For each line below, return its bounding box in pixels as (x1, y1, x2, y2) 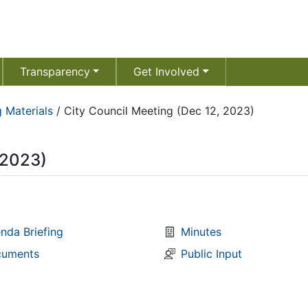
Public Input (181, 247, 242, 261)
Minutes (181, 225, 221, 239)
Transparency (19, 65, 90, 78)
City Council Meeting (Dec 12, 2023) (64, 104, 254, 118)
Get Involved (133, 65, 200, 78)
